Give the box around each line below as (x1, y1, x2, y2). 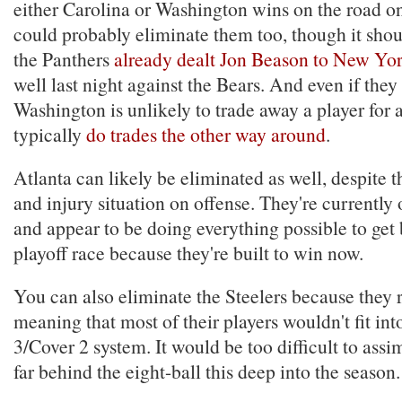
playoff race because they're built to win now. (13, 240, 363, 266)
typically (13, 121, 86, 147)
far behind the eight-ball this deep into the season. (13, 358, 400, 384)
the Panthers (13, 46, 114, 72)
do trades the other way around (86, 121, 326, 147)
